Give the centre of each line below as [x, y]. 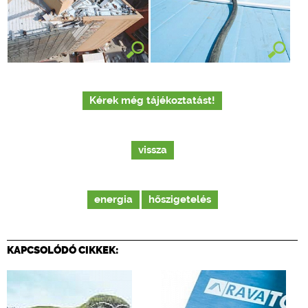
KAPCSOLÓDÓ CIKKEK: [63, 250]
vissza [152, 150]
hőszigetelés [179, 200]
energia [113, 200]
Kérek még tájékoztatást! [152, 101]
